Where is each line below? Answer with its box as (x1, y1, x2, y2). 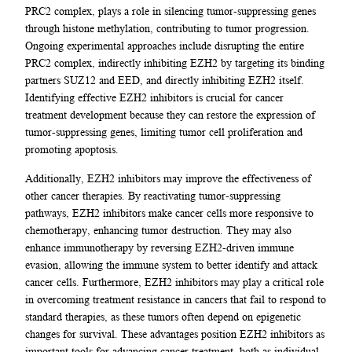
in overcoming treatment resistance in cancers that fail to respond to (25, 292, 326, 306)
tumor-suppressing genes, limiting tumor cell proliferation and (25, 126, 302, 139)
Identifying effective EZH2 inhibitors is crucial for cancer (25, 91, 284, 104)
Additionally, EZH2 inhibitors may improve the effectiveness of (25, 171, 311, 185)
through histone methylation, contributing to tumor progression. (25, 22, 310, 35)
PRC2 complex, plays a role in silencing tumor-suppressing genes (25, 5, 316, 18)
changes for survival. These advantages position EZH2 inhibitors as (25, 327, 324, 340)
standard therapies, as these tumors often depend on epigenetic (25, 310, 301, 323)
